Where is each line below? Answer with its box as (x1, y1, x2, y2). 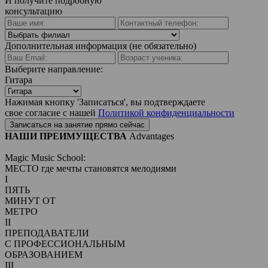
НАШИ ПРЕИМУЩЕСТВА (5, 131, 127, 141)
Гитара (5, 75, 32, 85)
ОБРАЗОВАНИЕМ (5, 249, 83, 260)
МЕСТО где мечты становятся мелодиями (5, 163, 176, 173)
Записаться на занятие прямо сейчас (10, 120, 145, 129)
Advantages (129, 131, 174, 141)
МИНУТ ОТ (5, 196, 56, 206)
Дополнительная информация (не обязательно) (5, 41, 196, 51)
